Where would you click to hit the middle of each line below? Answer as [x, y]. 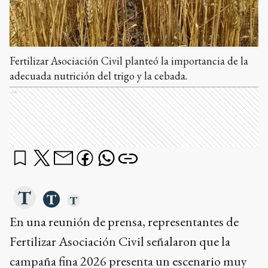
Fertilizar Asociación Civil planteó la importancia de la [129, 61]
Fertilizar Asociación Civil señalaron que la [120, 241]
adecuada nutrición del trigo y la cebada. [98, 76]
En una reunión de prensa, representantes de [124, 222]
